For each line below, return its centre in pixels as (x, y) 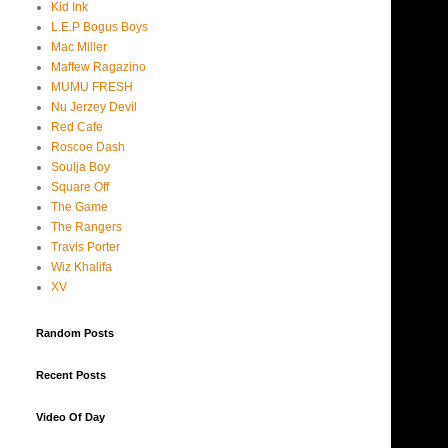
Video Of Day (70, 417)
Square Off (80, 187)
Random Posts (75, 333)
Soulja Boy (80, 167)
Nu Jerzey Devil (94, 107)
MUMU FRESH (92, 87)
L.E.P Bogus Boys (99, 27)
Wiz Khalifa (81, 267)
